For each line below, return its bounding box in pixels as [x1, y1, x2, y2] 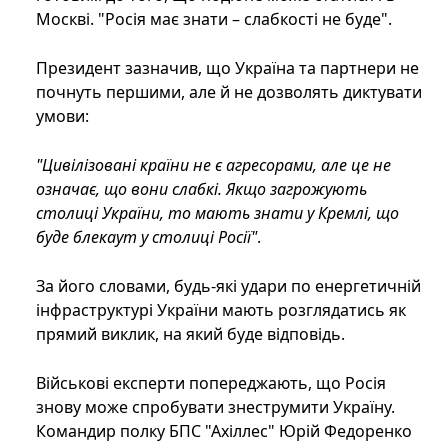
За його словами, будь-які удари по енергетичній [36, 275, 421, 298]
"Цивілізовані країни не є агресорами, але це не [36, 154, 391, 177]
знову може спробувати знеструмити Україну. [36, 396, 395, 419]
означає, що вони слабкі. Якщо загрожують [36, 178, 367, 201]
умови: [36, 105, 89, 128]
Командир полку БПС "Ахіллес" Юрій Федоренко [36, 420, 412, 443]
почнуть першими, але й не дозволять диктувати [36, 81, 422, 104]
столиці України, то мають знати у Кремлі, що [36, 202, 399, 225]
